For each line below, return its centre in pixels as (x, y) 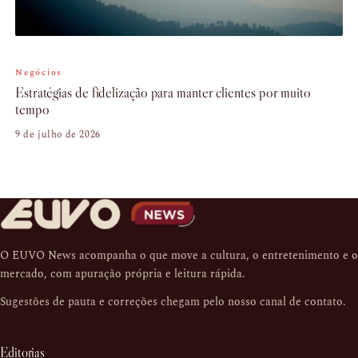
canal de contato (301, 302)
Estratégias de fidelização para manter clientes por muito (163, 93)
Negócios (39, 73)
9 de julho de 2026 (58, 135)
